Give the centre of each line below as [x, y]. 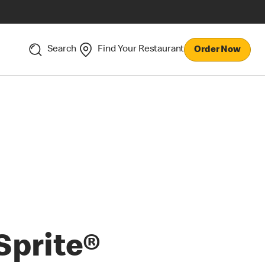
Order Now [217, 50]
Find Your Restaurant [141, 49]
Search [62, 49]
